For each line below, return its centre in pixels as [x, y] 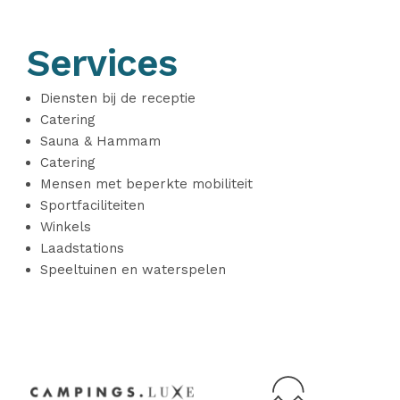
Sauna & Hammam [100, 141]
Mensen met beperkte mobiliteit [146, 184]
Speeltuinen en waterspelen [133, 270]
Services [102, 63]
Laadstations [82, 248]
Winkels [66, 227]
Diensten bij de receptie [118, 98]
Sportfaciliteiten [92, 205]
